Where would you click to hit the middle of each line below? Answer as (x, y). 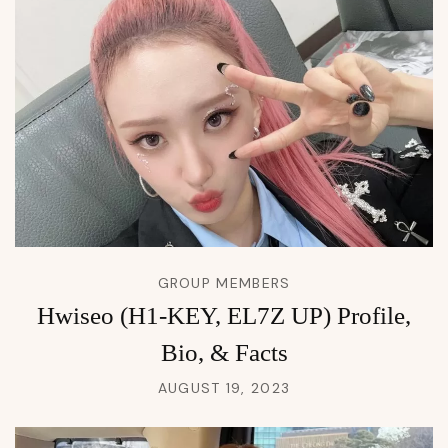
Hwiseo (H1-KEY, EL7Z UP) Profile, (224, 316)
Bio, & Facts (224, 353)
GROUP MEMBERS (224, 283)
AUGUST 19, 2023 (224, 388)
